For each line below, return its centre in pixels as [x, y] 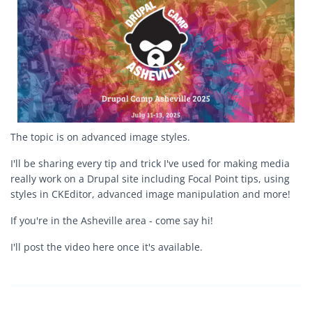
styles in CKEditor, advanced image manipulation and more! [150, 194]
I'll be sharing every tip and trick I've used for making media [150, 163]
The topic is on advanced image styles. [100, 136]
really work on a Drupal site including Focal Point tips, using [150, 178]
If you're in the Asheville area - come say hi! [112, 220]
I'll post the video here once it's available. [107, 247]
